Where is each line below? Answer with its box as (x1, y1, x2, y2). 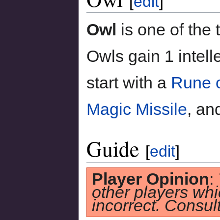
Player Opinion (92, 169, 209, 188)
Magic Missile (86, 99, 187, 118)
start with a (86, 73, 171, 92)
